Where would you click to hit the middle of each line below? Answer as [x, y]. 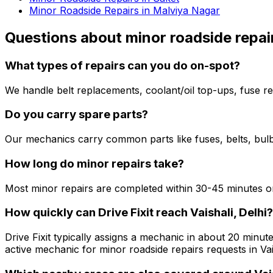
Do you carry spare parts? [76, 115]
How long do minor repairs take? [94, 163]
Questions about [65, 38]
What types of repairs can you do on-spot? [122, 65]
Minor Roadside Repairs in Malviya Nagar [125, 11]
